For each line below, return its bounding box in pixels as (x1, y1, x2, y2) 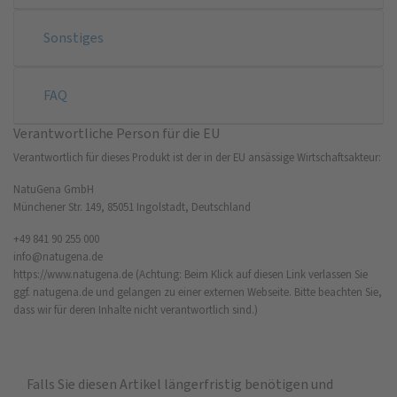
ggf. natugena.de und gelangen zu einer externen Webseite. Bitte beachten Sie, (13, 284, 382, 300)
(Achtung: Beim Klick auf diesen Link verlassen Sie (133, 266, 368, 282)
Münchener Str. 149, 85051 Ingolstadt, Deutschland (13, 198, 251, 214)
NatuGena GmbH (13, 181, 94, 197)
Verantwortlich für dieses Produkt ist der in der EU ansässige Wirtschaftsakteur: (13, 149, 381, 165)
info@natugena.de (13, 248, 103, 264)
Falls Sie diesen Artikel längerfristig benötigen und (27, 374, 333, 393)
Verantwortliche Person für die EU (13, 123, 220, 143)
